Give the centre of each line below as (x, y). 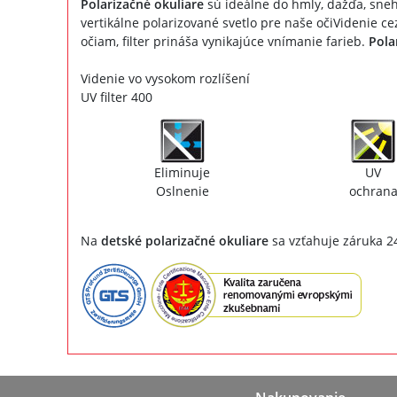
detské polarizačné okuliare (184, 240)
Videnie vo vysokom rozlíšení (165, 78)
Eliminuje (182, 172)
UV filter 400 (116, 97)
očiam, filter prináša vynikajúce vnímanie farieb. (224, 41)
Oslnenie (182, 191)
